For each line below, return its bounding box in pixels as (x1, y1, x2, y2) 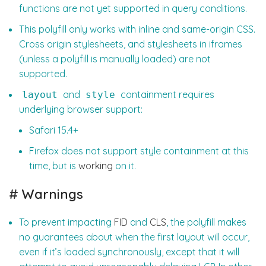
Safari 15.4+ (29, 124, 78, 137)
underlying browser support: (19, 103, 142, 116)
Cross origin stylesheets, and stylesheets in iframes (19, 38, 242, 50)
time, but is (29, 160, 78, 172)
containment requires (118, 88, 214, 101)
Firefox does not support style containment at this (29, 145, 249, 157)
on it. (113, 160, 136, 172)
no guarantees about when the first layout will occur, (19, 231, 249, 243)
